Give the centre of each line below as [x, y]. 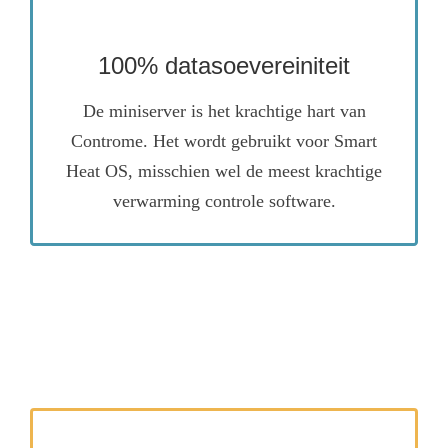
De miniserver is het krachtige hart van [224, 110]
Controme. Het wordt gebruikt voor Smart [224, 140]
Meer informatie [224, 87]
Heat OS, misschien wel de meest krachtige [224, 170]
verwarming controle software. [224, 200]
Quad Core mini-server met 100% [224, 18]
